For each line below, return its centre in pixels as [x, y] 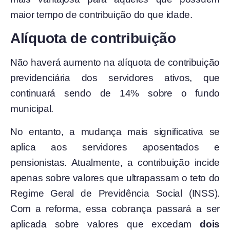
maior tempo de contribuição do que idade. [101, 14]
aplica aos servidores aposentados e [115, 147]
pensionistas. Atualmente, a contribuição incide [115, 162]
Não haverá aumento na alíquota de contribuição [115, 63]
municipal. [32, 109]
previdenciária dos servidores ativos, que [115, 78]
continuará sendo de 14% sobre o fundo [115, 93]
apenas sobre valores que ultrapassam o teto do [115, 178]
